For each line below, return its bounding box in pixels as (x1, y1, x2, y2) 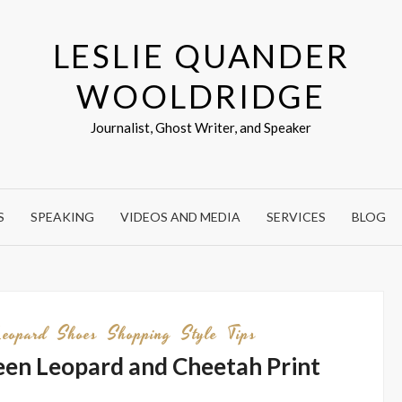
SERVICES (267, 209, 326, 224)
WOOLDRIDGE (76, 76, 327, 116)
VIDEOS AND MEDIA (120, 209, 240, 224)
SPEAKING (31, 209, 94, 224)
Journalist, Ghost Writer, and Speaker (91, 119, 312, 135)
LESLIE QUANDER (52, 36, 350, 75)
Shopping (108, 320, 172, 347)
